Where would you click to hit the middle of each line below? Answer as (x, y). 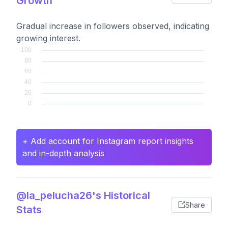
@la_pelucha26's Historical (83, 195)
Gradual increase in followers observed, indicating (113, 26)
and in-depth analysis (63, 153)
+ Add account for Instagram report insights (108, 141)
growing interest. (48, 38)
